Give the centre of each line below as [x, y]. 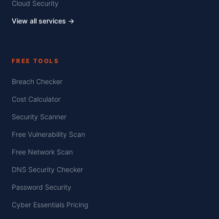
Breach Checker [37, 81]
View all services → [43, 21]
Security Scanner [39, 116]
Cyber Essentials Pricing [50, 204]
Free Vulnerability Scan [48, 134]
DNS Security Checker [47, 169]
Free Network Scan [42, 152]
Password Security [42, 187]
